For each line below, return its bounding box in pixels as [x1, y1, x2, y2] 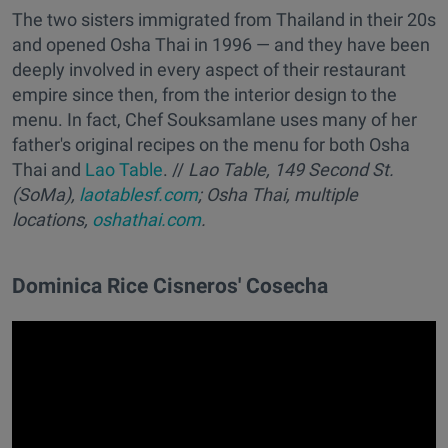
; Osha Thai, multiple [198, 184, 358, 206]
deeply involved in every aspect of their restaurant [12, 59, 406, 81]
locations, [12, 209, 92, 231]
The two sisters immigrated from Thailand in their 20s [12, 9, 436, 31]
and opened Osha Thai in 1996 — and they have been [12, 34, 430, 56]
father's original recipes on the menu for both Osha [12, 134, 410, 156]
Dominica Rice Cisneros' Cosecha [12, 273, 328, 299]
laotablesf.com [79, 184, 198, 206]
